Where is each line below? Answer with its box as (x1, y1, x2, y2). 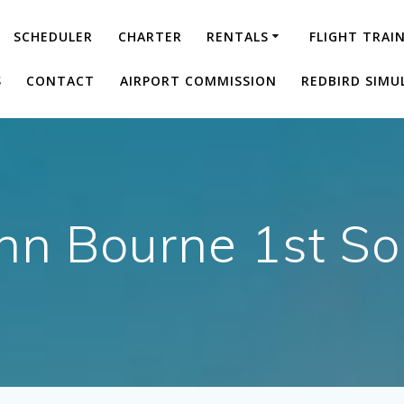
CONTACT (26, 71, 96, 89)
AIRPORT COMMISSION (119, 71, 277, 89)
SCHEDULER (14, 27, 94, 45)
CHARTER (117, 27, 182, 45)
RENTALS (206, 27, 269, 45)
